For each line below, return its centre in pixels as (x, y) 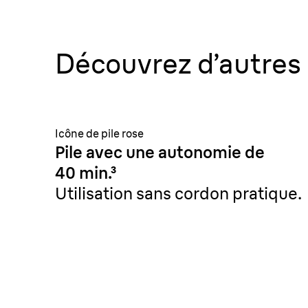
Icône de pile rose (99, 133)
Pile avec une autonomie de (160, 152)
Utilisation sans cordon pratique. (178, 193)
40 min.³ (86, 173)
